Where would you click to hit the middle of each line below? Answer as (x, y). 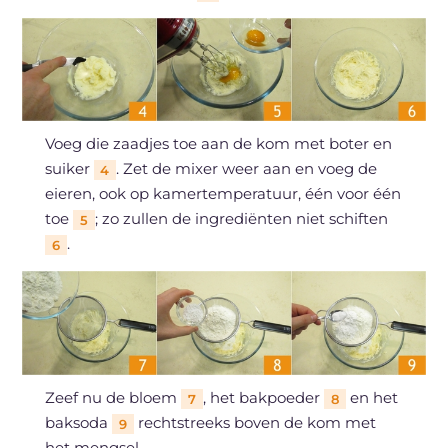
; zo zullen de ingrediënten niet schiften (241, 219)
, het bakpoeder (263, 398)
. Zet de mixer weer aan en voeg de (246, 169)
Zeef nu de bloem (112, 398)
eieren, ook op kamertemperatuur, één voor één (222, 194)
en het (371, 398)
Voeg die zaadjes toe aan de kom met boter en (218, 144)
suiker (69, 169)
